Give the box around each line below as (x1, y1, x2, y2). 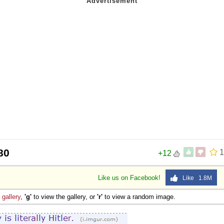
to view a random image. (102, 192, 175, 200)
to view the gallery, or (31, 192, 97, 200)
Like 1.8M (178, 174, 212, 181)
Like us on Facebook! (98, 173, 162, 181)
